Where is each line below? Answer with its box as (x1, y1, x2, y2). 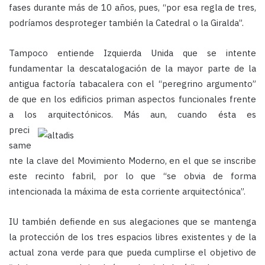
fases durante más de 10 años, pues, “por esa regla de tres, (9, 2, 256, 14)
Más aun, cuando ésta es (123, 109, 257, 121)
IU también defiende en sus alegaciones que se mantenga (9, 216, 256, 228)
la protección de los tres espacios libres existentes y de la (9, 231, 256, 243)
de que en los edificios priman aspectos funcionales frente (9, 93, 256, 105)
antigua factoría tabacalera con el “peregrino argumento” (9, 78, 256, 90)
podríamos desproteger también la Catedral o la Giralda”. (9, 17, 244, 29)
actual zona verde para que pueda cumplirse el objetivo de (9, 247, 256, 258)
